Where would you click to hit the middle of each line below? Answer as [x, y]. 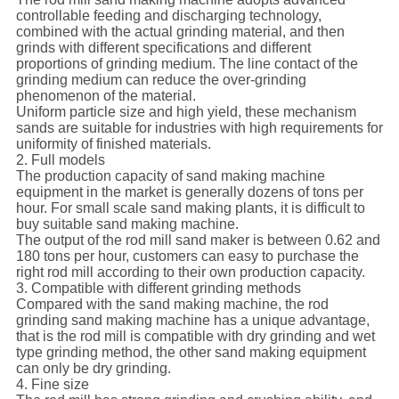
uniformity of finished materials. [113, 144]
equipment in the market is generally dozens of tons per [189, 192]
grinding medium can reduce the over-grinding [161, 80]
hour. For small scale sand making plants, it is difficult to [190, 208]
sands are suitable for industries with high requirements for [199, 128]
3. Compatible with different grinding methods [158, 289]
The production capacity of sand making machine [170, 176]
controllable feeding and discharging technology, [168, 16]
